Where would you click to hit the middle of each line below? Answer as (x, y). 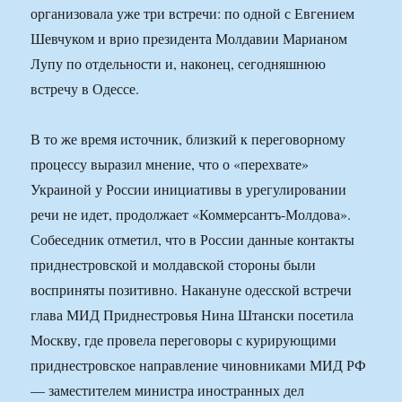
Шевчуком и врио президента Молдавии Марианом (189, 39)
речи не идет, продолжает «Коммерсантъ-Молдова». (191, 214)
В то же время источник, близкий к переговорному (188, 139)
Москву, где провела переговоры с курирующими (184, 340)
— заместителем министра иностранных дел (168, 390)
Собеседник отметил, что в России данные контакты (193, 240)
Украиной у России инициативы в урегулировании (189, 189)
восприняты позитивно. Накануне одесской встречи (192, 290)
